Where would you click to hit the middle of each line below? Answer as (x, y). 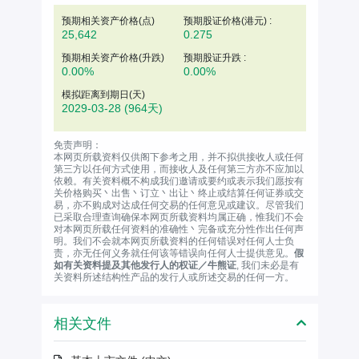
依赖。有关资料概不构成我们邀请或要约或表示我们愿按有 (178, 181)
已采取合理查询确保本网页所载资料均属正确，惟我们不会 (178, 217)
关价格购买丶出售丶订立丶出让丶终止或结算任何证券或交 (178, 193)
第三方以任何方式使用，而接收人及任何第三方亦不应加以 (178, 169)
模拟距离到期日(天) (103, 94)
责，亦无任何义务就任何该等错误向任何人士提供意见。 (173, 253)
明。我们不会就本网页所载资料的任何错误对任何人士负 (173, 241)
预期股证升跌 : (215, 57)
